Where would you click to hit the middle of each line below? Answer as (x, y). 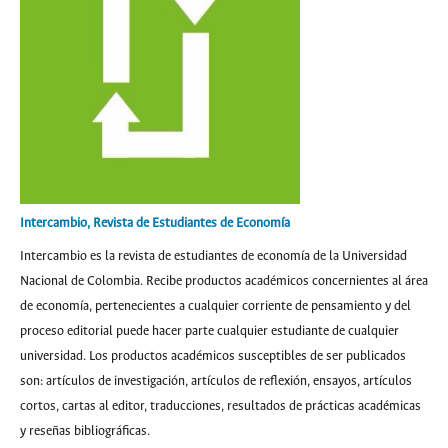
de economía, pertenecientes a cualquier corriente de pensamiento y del (215, 306)
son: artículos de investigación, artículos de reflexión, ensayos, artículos (216, 381)
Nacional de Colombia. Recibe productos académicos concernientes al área (224, 281)
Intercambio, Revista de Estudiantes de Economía (155, 223)
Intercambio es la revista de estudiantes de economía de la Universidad (213, 256)
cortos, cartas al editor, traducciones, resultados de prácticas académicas (220, 406)
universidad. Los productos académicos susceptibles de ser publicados (213, 356)
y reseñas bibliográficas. (85, 431)
